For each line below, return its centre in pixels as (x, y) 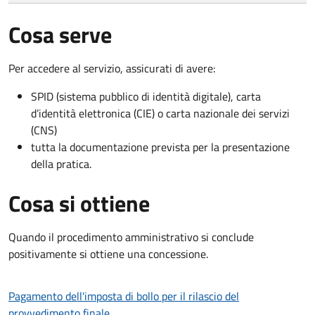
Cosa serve (60, 34)
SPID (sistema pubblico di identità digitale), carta (146, 96)
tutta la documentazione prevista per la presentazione (160, 147)
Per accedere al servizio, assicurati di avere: (112, 68)
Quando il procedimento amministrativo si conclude (131, 237)
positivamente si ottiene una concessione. (108, 253)
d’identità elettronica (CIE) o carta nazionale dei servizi (160, 113)
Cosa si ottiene (79, 203)
